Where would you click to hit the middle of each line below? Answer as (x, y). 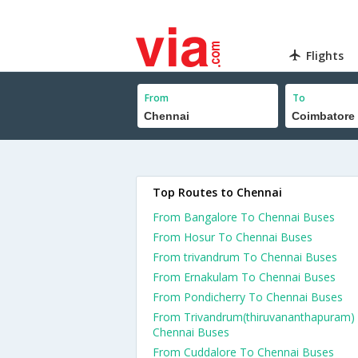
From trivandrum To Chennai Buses (245, 257)
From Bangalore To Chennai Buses (244, 217)
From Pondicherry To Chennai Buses (248, 297)
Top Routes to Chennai (217, 192)
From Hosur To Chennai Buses (233, 237)
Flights (325, 56)
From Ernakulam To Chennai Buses (244, 277)
